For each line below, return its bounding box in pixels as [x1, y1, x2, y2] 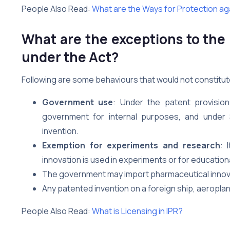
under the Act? [22, 47, 119, 66]
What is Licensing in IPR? [92, 205, 183, 217]
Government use [42, 96, 113, 108]
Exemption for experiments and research [42, 139, 220, 151]
